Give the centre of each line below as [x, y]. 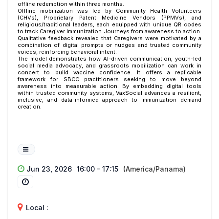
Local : [36, 208]
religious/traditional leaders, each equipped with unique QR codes [109, 24]
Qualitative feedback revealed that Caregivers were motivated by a [109, 38]
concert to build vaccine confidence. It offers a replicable [109, 72]
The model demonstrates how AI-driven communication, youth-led [109, 59]
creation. [30, 107]
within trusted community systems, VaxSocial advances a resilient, [109, 93]
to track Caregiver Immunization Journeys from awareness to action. [109, 31]
